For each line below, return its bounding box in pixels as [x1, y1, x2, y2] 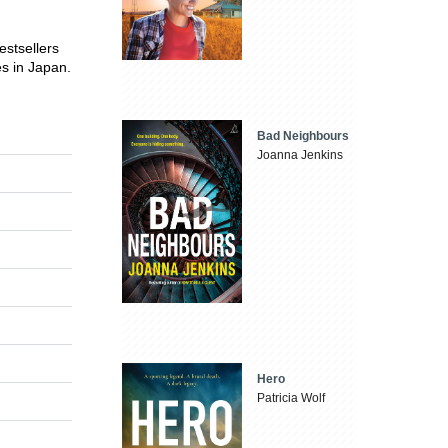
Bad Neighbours [257, 129, 350, 144]
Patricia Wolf [257, 391, 326, 406]
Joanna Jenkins [257, 148, 344, 163]
